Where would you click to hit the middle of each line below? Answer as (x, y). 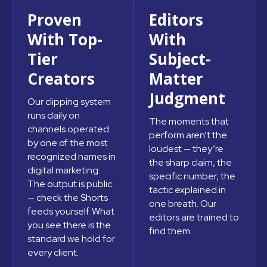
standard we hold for (71, 238)
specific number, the (192, 176)
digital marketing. (64, 170)
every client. (53, 252)
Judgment (187, 98)
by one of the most (68, 142)
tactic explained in (187, 190)
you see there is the (69, 225)
